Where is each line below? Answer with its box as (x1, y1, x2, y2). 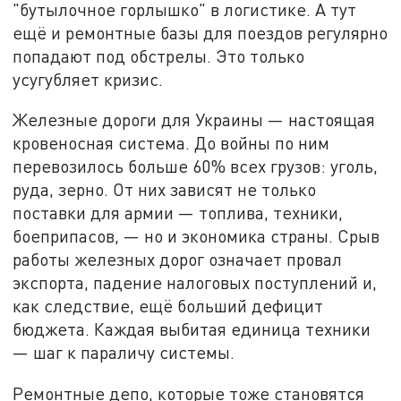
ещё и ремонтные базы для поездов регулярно (13, 21, 388, 43)
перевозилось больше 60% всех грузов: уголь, (13, 156, 379, 177)
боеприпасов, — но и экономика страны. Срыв (13, 226, 380, 247)
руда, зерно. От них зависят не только (13, 179, 317, 200)
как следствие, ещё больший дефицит (13, 295, 324, 317)
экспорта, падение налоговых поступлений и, (13, 272, 378, 294)
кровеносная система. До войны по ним (13, 132, 330, 154)
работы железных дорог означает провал (13, 249, 343, 270)
